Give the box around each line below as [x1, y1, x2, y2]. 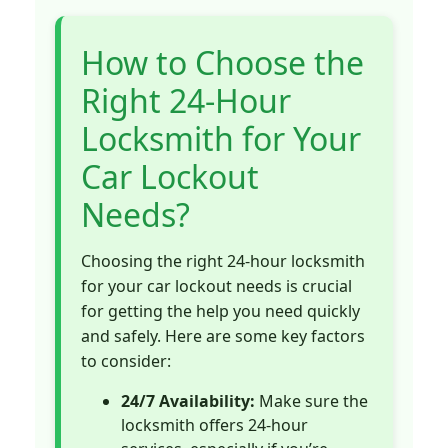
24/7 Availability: [121, 389, 255, 412]
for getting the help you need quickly [81, 300, 360, 323]
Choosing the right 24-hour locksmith [81, 250, 365, 273]
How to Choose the [81, 41, 364, 85]
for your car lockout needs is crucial [81, 275, 352, 298]
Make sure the [255, 389, 368, 412]
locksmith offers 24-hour [121, 413, 308, 436]
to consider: [81, 350, 171, 373]
